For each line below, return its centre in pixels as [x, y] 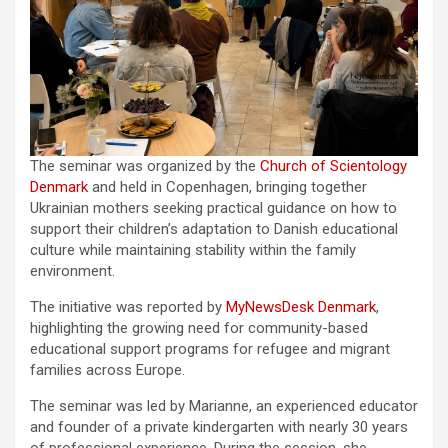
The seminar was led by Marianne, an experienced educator [224, 405]
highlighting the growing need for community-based [199, 327]
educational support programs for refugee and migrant [210, 348]
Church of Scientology [333, 165]
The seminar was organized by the [145, 165]
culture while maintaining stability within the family [193, 249]
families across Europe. [107, 369]
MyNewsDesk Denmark [301, 306]
